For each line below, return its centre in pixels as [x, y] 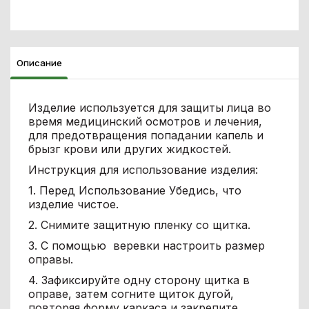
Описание [39, 63]
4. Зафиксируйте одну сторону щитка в [139, 280]
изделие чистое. [73, 205]
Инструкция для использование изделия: [143, 170]
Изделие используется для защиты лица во [149, 108]
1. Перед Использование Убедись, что [134, 191]
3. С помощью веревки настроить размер [146, 246]
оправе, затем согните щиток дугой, [131, 294]
